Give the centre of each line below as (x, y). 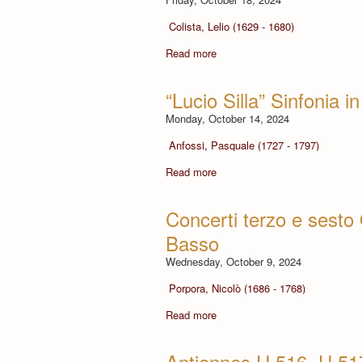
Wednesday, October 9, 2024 (234, 261)
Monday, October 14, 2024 (227, 118)
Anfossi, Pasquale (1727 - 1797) (244, 145)
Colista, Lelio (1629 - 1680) (231, 26)
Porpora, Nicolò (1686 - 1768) (237, 288)
